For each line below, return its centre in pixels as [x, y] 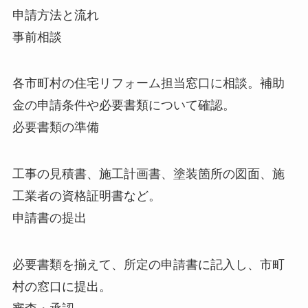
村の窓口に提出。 [62, 287]
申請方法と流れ [55, 15]
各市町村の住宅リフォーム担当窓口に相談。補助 [148, 84]
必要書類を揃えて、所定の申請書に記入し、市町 [148, 265]
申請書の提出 [49, 218]
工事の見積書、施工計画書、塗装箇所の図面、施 [148, 174]
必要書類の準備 [55, 128]
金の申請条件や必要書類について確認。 [123, 106]
